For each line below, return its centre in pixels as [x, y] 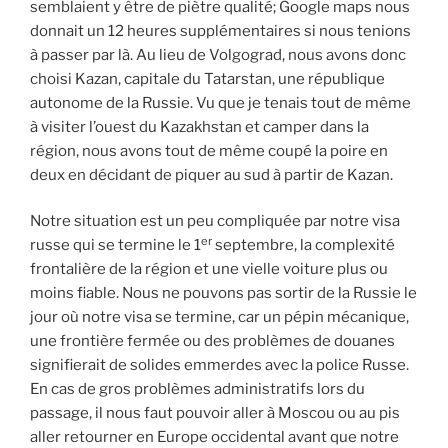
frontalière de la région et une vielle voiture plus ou [209, 269]
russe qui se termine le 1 [115, 245]
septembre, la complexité [303, 245]
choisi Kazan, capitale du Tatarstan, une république [207, 78]
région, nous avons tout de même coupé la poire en [209, 150]
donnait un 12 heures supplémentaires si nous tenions [220, 30]
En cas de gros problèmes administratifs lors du [197, 389]
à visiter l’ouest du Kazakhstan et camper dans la [199, 126]
